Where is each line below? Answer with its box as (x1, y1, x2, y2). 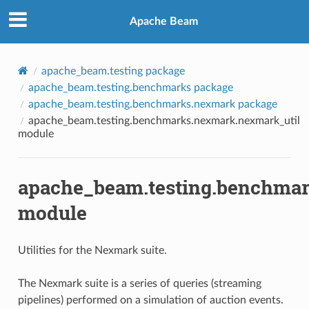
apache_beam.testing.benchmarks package (28, 81, 233, 93)
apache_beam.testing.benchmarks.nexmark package (28, 98, 277, 110)
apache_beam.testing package (41, 65, 185, 77)
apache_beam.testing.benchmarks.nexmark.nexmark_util (28, 114, 300, 126)
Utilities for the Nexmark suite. (17, 244, 167, 256)
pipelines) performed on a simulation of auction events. (17, 294, 283, 306)
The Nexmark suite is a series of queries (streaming (17, 277, 261, 289)
